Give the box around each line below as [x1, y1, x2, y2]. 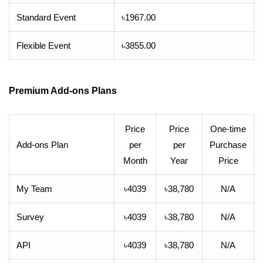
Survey [16, 212, 44, 222]
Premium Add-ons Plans [9, 86, 117, 96]
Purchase [210, 140, 247, 150]
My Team [16, 184, 52, 194]
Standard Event [16, 12, 76, 22]
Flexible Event [16, 41, 70, 50]
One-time [210, 124, 246, 134]
